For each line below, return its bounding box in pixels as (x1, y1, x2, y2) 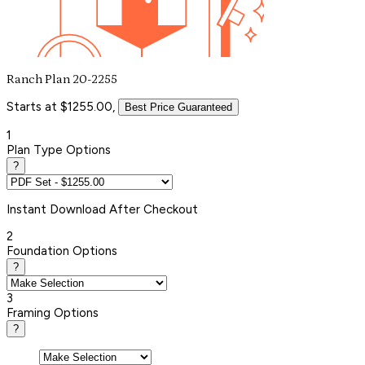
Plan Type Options (7, 142, 111, 157)
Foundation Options (7, 243, 117, 258)
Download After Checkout (50, 201, 198, 217)
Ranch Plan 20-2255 (7, 72, 117, 86)
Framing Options (7, 305, 99, 320)
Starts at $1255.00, (7, 99, 115, 114)
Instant (7, 201, 50, 217)
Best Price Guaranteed (125, 100, 232, 113)
